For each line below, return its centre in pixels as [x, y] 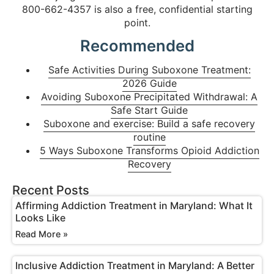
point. [137, 23]
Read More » [42, 234]
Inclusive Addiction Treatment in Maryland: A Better [135, 266]
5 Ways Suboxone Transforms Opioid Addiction [149, 151]
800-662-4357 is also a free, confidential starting [137, 9]
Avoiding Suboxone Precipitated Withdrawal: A [149, 97]
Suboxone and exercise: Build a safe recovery [149, 124]
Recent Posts [51, 191]
